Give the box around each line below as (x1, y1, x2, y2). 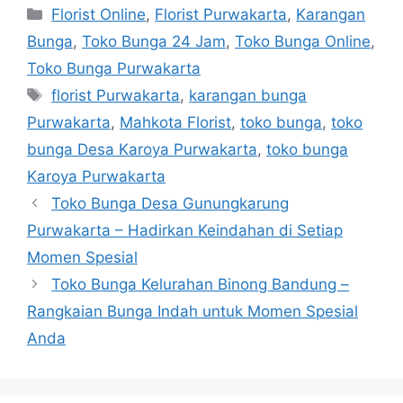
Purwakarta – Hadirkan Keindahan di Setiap (27, 220, 343, 239)
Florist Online (51, 4, 147, 23)
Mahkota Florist (120, 112, 231, 131)
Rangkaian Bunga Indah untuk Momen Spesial (27, 301, 358, 320)
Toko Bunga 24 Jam (82, 31, 226, 50)
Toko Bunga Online (235, 31, 371, 50)
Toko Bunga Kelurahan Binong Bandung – (51, 274, 350, 293)
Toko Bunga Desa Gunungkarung (51, 193, 290, 212)
